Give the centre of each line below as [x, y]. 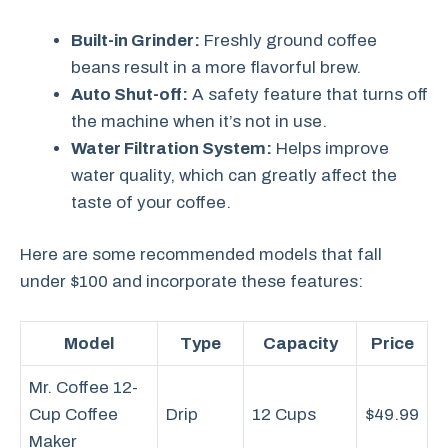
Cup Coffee [73, 414]
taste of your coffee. [151, 202]
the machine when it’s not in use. [199, 121]
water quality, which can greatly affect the [234, 175]
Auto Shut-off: [129, 94]
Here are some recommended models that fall [201, 254]
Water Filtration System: [171, 148]
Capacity [300, 343]
